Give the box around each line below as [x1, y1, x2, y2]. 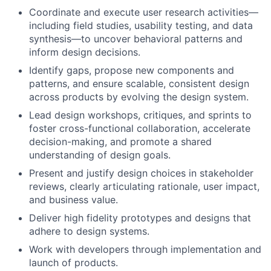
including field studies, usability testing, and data [29, 19, 253, 31]
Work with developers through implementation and [29, 243, 261, 255]
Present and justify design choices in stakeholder [29, 167, 253, 179]
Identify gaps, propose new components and [29, 64, 234, 76]
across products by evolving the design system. [29, 91, 249, 103]
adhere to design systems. [29, 225, 149, 237]
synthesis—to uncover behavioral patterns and [29, 33, 243, 45]
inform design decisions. [29, 46, 140, 58]
